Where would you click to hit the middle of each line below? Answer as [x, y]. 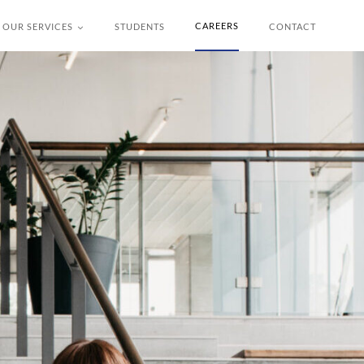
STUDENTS [139, 26]
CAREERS [217, 26]
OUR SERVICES [37, 26]
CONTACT [293, 26]
